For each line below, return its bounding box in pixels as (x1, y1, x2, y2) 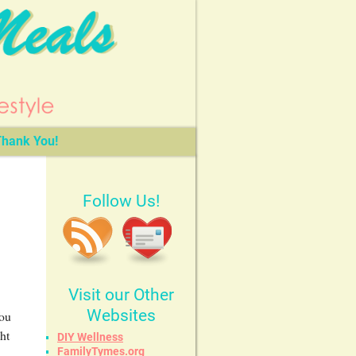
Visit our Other (68, 284, 174, 304)
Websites (86, 305, 156, 325)
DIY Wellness (57, 330, 123, 343)
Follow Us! (82, 191, 160, 211)
